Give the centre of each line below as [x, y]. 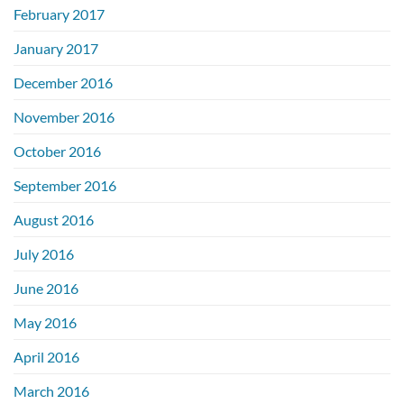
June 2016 [46, 288]
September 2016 [65, 185]
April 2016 [46, 356]
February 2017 [59, 14]
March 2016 [51, 390]
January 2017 [56, 48]
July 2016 [44, 253]
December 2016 [63, 82]
